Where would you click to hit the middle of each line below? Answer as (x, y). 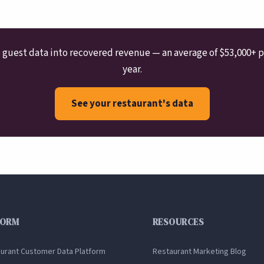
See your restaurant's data (132, 104)
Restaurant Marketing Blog (199, 252)
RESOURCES (178, 222)
